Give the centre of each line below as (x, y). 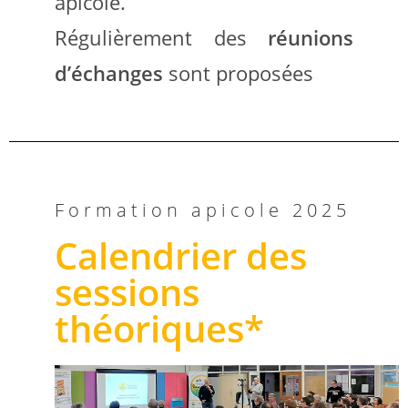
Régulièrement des (161, 37)
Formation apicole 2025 (203, 209)
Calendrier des (181, 255)
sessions (127, 291)
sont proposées (238, 72)
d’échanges (109, 72)
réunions (311, 37)
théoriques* (159, 328)
